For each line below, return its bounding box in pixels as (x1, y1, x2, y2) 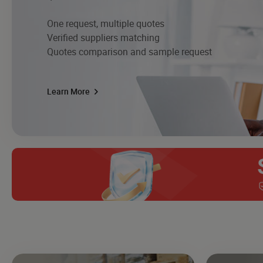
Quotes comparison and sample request (47, 45, 212, 58)
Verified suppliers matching (47, 31, 160, 44)
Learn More (47, 85, 92, 97)
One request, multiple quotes (47, 16, 164, 30)
